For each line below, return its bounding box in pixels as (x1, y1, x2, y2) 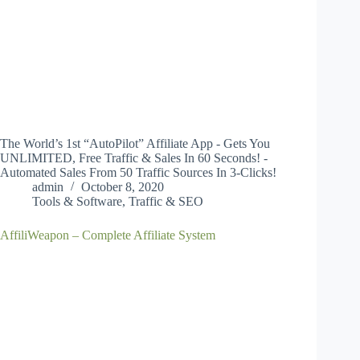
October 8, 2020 (81, 180, 164, 194)
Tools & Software (32, 194, 122, 209)
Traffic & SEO (129, 194, 203, 209)
